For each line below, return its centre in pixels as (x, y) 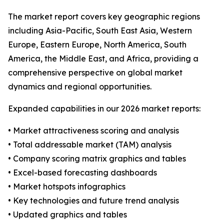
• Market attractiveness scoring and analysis (93, 131)
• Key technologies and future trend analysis (93, 201)
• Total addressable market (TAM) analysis (90, 145)
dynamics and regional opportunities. (80, 87)
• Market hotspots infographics (67, 187)
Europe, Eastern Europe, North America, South (97, 45)
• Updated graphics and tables (67, 215)
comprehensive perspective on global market (95, 73)
